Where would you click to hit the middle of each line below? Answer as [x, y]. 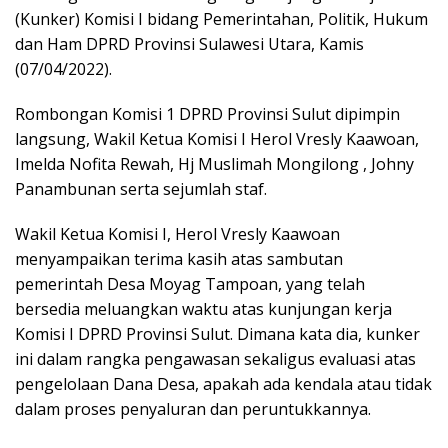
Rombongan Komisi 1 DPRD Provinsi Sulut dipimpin [207, 114]
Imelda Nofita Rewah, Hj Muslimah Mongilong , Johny [214, 164]
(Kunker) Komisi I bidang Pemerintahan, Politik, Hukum [221, 19]
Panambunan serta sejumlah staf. [141, 189]
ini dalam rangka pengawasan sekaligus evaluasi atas [215, 359]
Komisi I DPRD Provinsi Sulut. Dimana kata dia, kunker [217, 334]
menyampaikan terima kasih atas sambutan [179, 259]
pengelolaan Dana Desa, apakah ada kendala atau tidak [223, 384]
